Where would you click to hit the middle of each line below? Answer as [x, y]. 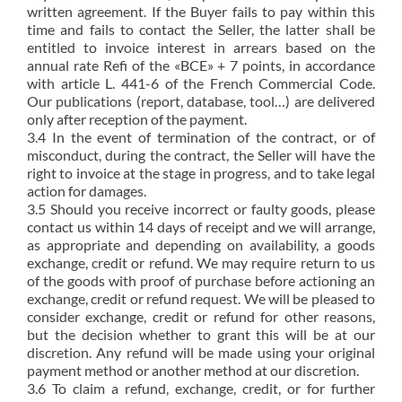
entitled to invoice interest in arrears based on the [201, 47]
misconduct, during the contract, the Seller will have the [201, 155]
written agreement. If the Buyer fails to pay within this [201, 11]
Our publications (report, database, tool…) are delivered [201, 101]
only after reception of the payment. [137, 119]
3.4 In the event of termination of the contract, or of [201, 137]
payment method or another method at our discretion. [193, 370]
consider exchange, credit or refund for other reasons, [201, 316]
